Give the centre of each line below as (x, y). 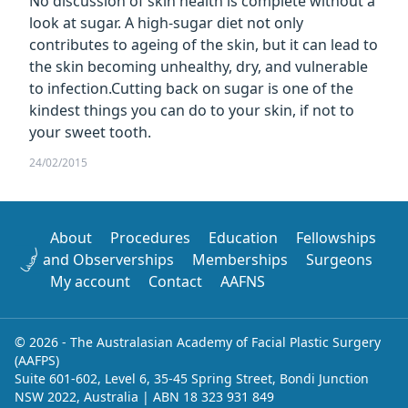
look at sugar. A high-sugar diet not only (166, 22)
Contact (175, 281)
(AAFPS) (37, 360)
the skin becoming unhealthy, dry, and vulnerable (199, 66)
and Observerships (108, 259)
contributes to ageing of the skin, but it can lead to (204, 44)
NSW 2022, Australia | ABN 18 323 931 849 (144, 396)
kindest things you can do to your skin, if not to (192, 110)
